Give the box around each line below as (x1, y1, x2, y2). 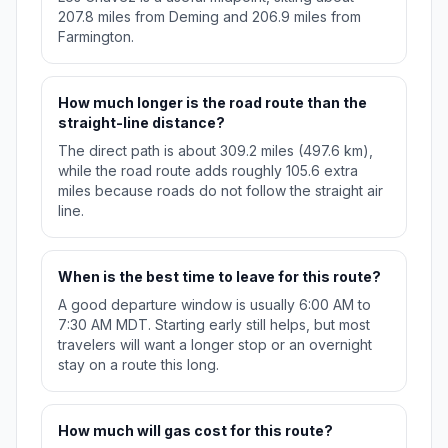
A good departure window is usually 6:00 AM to (58, 296, 371, 314)
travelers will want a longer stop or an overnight (58, 336, 372, 354)
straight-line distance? (58, 114, 225, 132)
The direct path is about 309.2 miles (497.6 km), (58, 142, 373, 160)
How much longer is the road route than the (58, 94, 367, 112)
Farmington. (58, 28, 134, 46)
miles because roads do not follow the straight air (58, 182, 383, 200)
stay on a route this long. (58, 356, 219, 374)
